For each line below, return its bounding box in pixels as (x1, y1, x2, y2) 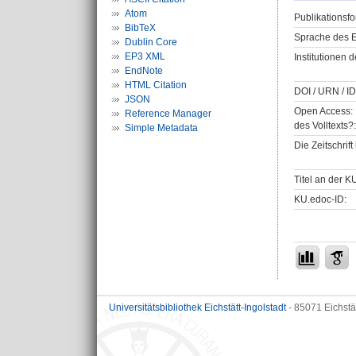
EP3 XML (125, 51, 165, 62)
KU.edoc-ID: (294, 194, 346, 206)
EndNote (125, 65, 163, 76)
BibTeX (125, 22, 156, 33)
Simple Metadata (125, 122, 198, 133)
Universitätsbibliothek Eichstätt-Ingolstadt (109, 302, 286, 313)
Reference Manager (125, 108, 211, 119)
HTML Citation (125, 79, 187, 91)
